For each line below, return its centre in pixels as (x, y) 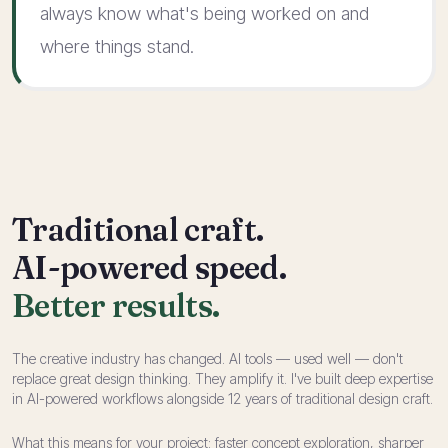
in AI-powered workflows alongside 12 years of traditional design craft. (222, 398)
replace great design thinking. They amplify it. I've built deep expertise (222, 378)
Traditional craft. (138, 229)
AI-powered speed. (149, 267)
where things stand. (117, 46)
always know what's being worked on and (204, 13)
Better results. (116, 305)
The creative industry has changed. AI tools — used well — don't (207, 358)
